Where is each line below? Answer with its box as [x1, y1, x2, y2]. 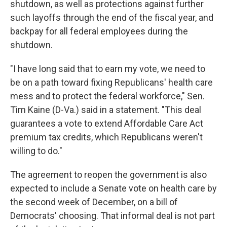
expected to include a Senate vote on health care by [10, 183, 217, 194]
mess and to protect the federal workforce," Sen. [10, 91, 205, 101]
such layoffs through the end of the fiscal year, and [10, 12, 213, 23]
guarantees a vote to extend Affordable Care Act [10, 118, 203, 129]
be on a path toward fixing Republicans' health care [10, 77, 213, 88]
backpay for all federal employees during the [10, 26, 188, 36]
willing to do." [10, 145, 62, 156]
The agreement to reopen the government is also [10, 169, 207, 180]
